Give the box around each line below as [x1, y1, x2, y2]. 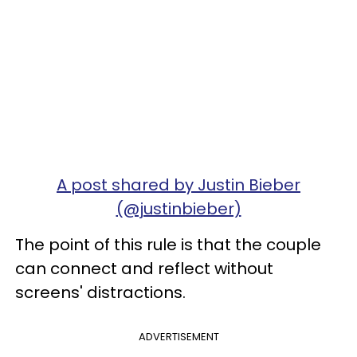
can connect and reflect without [15, 257, 273, 280]
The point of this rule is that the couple [15, 233, 321, 256]
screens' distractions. [15, 280, 186, 304]
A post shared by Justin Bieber [57, 173, 300, 196]
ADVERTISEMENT [138, 328, 219, 344]
